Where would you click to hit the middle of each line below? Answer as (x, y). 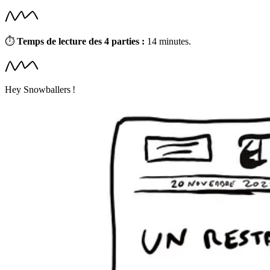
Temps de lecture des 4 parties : (81, 41)
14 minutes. (168, 41)
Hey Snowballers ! (40, 89)
